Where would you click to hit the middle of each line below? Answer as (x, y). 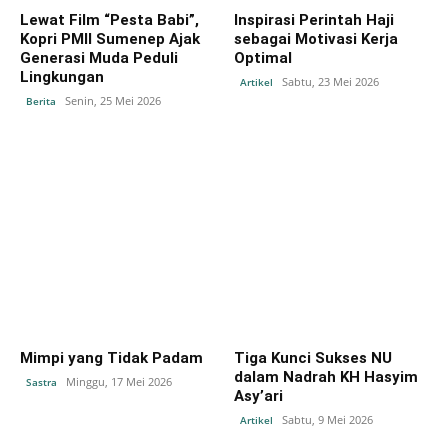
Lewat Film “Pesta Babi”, (109, 19)
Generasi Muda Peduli (99, 57)
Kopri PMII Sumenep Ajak (110, 38)
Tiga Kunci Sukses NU (313, 357)
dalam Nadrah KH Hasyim (326, 376)
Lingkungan (62, 76)
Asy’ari (258, 395)
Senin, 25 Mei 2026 (113, 100)
